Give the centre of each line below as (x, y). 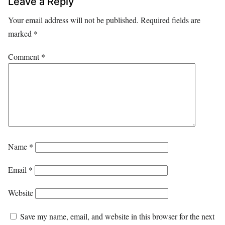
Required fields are (171, 20)
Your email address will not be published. (73, 20)
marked (21, 33)
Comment (25, 56)
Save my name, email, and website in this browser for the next (117, 216)
